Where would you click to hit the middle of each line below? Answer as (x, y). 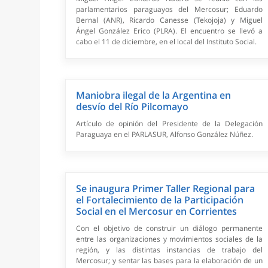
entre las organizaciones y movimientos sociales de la (169, 239)
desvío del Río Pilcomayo (133, 107)
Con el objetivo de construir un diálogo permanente (169, 229)
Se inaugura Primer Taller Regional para (166, 189)
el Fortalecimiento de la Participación (160, 200)
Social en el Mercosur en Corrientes (157, 211)
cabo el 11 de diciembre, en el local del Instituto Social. (167, 42)
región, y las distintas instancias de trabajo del (169, 250)
